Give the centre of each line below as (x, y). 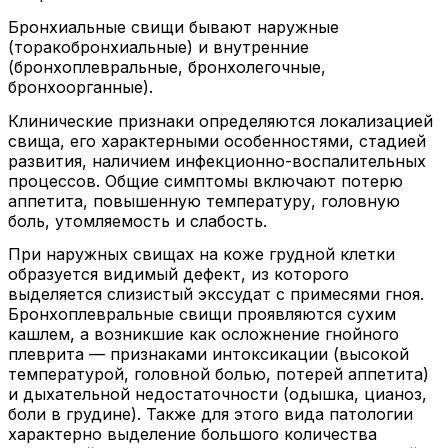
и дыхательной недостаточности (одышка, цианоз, (217, 394)
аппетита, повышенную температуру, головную (204, 200)
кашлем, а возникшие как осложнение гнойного (203, 334)
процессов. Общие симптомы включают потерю (205, 180)
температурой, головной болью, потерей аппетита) (218, 374)
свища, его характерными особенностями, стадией (217, 140)
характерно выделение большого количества (192, 434)
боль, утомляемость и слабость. (137, 220)
